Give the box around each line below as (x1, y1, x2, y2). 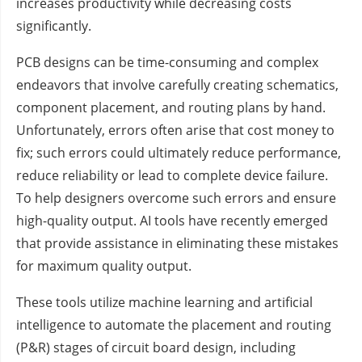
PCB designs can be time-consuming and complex (16, 53, 318, 72)
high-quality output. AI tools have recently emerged (16, 212, 328, 230)
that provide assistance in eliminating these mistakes (16, 234, 339, 253)
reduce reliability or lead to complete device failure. (16, 166, 328, 185)
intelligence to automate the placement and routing (16, 316, 331, 335)
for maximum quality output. (16, 257, 192, 276)
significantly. (16, 17, 91, 36)
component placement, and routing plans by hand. (16, 99, 326, 117)
